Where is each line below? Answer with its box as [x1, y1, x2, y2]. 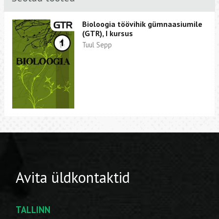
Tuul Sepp [82, 40, 112, 50]
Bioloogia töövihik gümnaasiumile [82, 19, 203, 29]
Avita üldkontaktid [16, 167, 130, 187]
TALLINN [16, 204, 50, 216]
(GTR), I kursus [82, 28, 133, 38]
